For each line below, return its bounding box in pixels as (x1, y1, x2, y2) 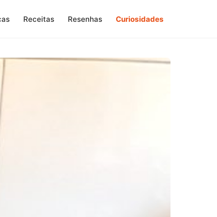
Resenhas (68, 14, 102, 24)
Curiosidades (116, 14, 164, 24)
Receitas (23, 14, 54, 24)
